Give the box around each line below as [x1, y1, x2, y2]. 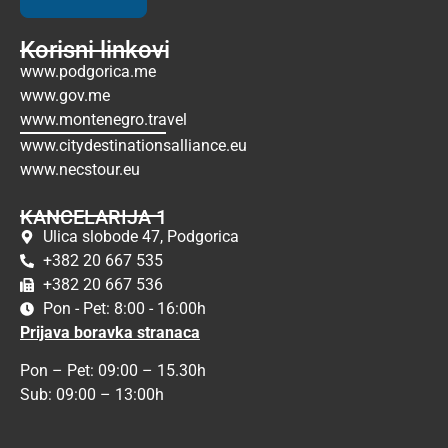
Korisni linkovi [20, 36, 170, 65]
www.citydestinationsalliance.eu [20, 136, 247, 156]
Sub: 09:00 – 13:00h [20, 384, 176, 404]
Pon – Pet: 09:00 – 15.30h [20, 360, 206, 380]
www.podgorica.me [20, 62, 156, 82]
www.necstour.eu [20, 160, 140, 180]
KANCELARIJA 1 [20, 204, 167, 229]
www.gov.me [20, 86, 110, 106]
